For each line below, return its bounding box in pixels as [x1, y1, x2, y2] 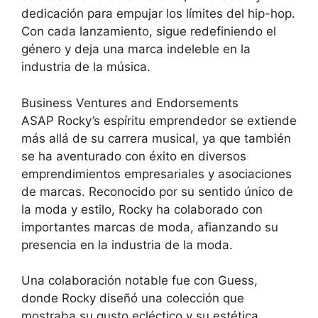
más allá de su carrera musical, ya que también [21, 131, 291, 146]
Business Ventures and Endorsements [21, 95, 238, 110]
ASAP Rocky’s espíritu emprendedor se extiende [21, 113, 297, 128]
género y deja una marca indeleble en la [21, 42, 251, 57]
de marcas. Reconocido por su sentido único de [21, 184, 293, 199]
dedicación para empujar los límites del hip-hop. [21, 6, 295, 21]
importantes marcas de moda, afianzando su [21, 219, 278, 234]
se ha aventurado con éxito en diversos [21, 148, 246, 163]
